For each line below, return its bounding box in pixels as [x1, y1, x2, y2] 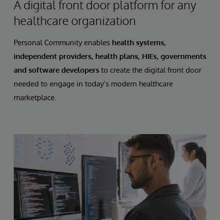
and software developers [14, 65, 99, 75]
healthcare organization [14, 13, 136, 28]
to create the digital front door [99, 65, 201, 75]
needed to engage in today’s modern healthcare [14, 79, 173, 89]
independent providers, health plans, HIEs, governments [14, 52, 206, 61]
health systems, [112, 38, 166, 48]
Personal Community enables [14, 38, 112, 48]
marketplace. [14, 93, 56, 103]
